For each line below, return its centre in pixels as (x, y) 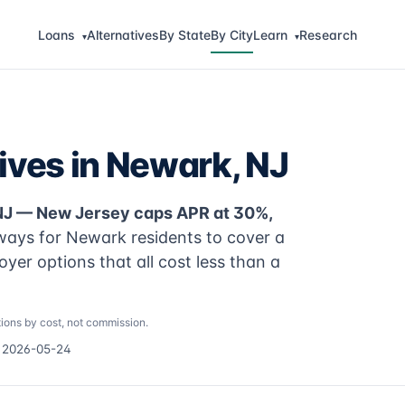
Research (328, 34)
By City (231, 34)
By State (184, 34)
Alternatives (122, 34)
